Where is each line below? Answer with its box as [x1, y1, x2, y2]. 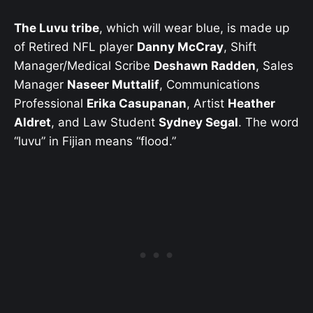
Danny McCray [137, 39, 224, 54]
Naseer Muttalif [67, 77, 159, 92]
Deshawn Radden [154, 58, 256, 73]
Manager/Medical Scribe [14, 58, 154, 73]
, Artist [187, 96, 228, 110]
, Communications [159, 77, 260, 92]
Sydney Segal [159, 115, 238, 129]
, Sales [256, 58, 293, 73]
